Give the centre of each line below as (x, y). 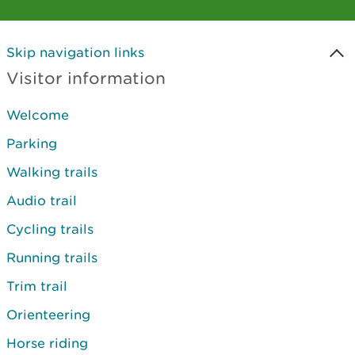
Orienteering (48, 315)
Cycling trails (50, 229)
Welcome (38, 115)
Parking (32, 143)
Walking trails (52, 172)
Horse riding (47, 343)
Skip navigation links (75, 52)
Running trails (52, 258)
